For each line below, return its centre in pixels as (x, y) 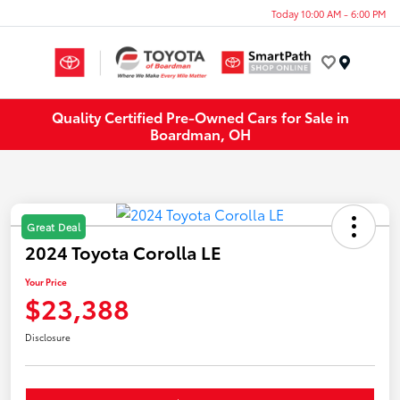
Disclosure (48, 337)
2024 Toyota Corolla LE (123, 252)
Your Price (46, 282)
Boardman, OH (200, 133)
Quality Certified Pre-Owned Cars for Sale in (200, 116)
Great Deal (54, 227)
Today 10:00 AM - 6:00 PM (329, 13)
